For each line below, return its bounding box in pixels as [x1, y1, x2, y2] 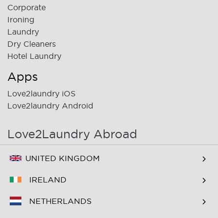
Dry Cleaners [7, 39, 56, 48]
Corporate [7, 2, 46, 12]
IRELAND [29, 175, 67, 184]
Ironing [7, 15, 35, 24]
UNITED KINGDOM [25, 154, 100, 163]
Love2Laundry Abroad [7, 127, 137, 140]
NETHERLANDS [29, 197, 91, 206]
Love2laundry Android [7, 101, 93, 110]
